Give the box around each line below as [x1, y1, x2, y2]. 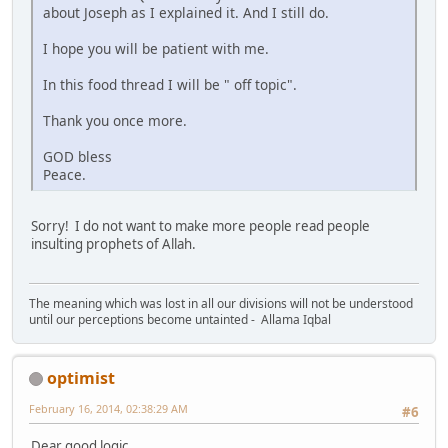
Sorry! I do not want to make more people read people [31, 217, 370, 236]
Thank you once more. [43, 111, 187, 131]
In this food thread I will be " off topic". [43, 75, 297, 95]
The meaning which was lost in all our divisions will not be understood [29, 294, 413, 312]
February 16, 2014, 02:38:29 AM [29, 400, 188, 416]
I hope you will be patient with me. [43, 39, 269, 59]
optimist [47, 366, 115, 389]
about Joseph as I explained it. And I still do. [43, 3, 329, 23]
